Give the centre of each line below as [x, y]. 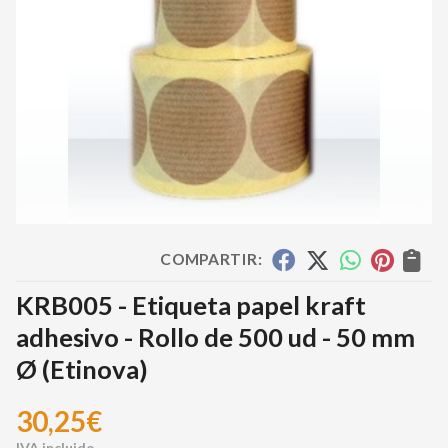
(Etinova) [95, 369]
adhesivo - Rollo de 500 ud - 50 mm [215, 337]
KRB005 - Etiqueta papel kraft [191, 305]
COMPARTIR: [211, 259]
